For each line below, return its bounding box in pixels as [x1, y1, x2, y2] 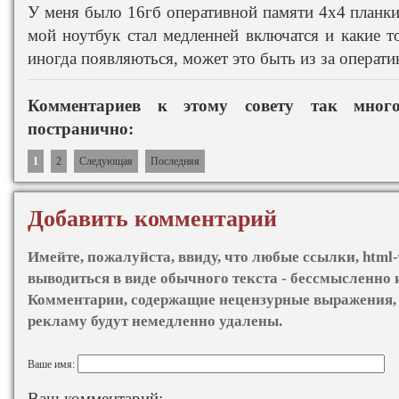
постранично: [28, 118, 134, 138]
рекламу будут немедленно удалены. [28, 311, 282, 330]
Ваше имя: [28, 357, 77, 370]
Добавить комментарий [28, 205, 277, 232]
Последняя [151, 154, 199, 167]
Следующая [79, 154, 133, 167]
